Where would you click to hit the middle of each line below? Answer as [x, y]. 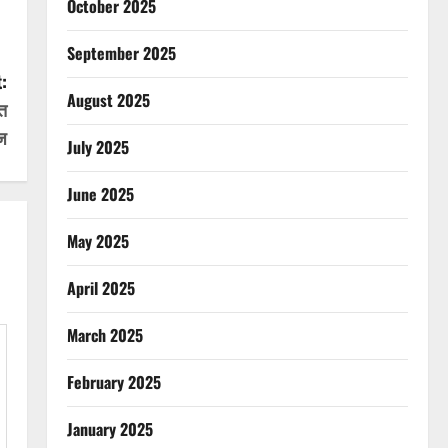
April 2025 [100, 288]
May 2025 [97, 241]
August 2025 [108, 100]
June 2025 [100, 194]
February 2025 [113, 382]
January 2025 [109, 429]
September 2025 [121, 53]
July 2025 [97, 147]
